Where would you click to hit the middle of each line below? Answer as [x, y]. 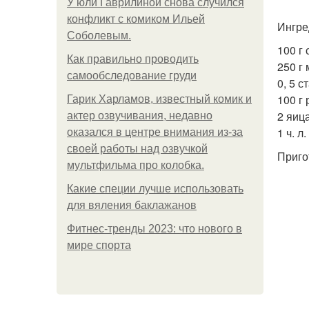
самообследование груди [132, 76]
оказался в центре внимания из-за [155, 132]
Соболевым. [99, 36]
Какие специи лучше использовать [155, 189]
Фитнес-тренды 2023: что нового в [154, 229]
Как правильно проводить [133, 59]
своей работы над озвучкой [137, 149]
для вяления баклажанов [132, 205]
